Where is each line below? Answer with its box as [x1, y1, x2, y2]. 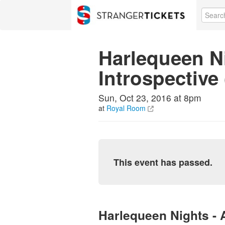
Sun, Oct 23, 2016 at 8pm [98, 91, 201, 104]
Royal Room [106, 103, 146, 113]
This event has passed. [114, 156, 212, 169]
